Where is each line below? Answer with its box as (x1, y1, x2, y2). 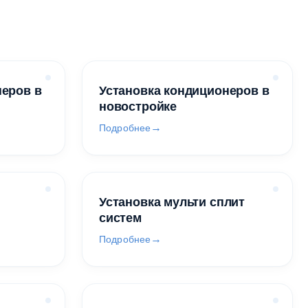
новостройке (99, 100, 177, 113)
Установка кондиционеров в (99, 84, 269, 98)
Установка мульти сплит (99, 195, 245, 209)
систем (99, 211, 142, 225)
